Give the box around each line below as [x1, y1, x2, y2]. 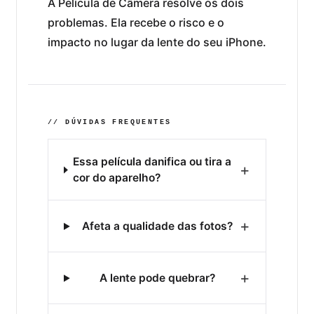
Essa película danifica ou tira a [73, 155, 232, 169]
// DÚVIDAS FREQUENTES [48, 118, 172, 127]
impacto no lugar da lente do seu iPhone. [48, 35, 266, 50]
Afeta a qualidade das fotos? [82, 219, 233, 233]
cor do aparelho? [73, 171, 161, 185]
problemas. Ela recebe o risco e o [48, 15, 224, 30]
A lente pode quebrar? [100, 271, 216, 285]
